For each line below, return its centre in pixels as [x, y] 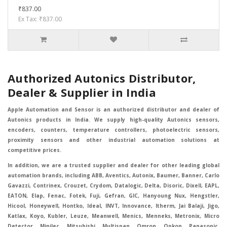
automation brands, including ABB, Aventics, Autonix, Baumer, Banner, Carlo [113, 176]
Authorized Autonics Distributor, [102, 78]
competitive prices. [34, 150]
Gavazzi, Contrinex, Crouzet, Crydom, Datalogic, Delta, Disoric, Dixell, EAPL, [113, 186]
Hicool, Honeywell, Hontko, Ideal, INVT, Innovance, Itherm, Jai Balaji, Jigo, [113, 206]
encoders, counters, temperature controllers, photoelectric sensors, [113, 130]
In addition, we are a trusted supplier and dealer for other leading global [113, 165]
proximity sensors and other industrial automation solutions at [113, 140]
